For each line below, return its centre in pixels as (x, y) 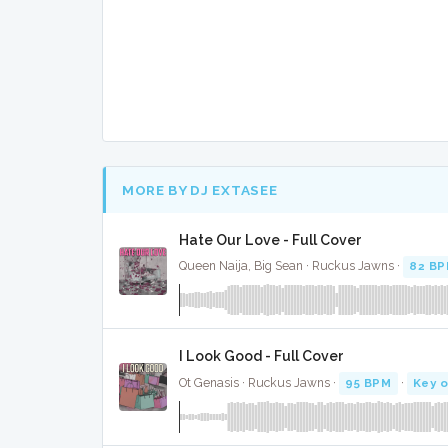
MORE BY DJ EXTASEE (200, 189)
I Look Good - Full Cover (261, 356)
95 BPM (368, 382)
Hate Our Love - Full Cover (270, 239)
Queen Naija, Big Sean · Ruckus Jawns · (291, 266)
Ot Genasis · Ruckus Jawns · (259, 382)
